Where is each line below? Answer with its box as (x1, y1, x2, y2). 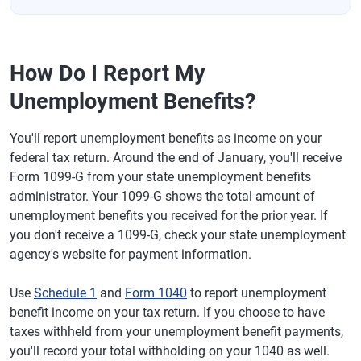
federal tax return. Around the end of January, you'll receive (10, 150, 342, 166)
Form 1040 (125, 285, 187, 301)
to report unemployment (187, 285, 326, 301)
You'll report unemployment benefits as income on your (10, 131, 322, 147)
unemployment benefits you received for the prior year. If (10, 208, 328, 224)
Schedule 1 (34, 285, 97, 301)
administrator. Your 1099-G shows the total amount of (10, 189, 315, 205)
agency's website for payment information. (10, 247, 251, 263)
